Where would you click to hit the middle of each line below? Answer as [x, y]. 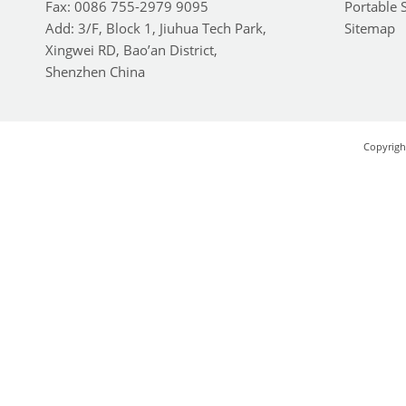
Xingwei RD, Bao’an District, [131, 50]
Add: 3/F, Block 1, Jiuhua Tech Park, [156, 29]
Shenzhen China [95, 72]
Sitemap [369, 29]
